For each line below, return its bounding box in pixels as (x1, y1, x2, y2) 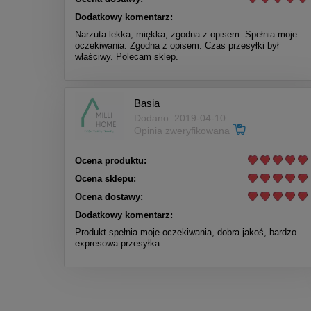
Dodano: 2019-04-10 (134, 112, 226, 124)
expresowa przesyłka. (75, 238, 162, 249)
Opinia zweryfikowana (134, 124, 233, 136)
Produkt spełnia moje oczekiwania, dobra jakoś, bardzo (75, 227, 296, 238)
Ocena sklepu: (75, 174, 136, 185)
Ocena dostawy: (75, 192, 143, 203)
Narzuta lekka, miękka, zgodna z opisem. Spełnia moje (75, 29, 297, 40)
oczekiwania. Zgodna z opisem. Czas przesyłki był (75, 40, 279, 51)
